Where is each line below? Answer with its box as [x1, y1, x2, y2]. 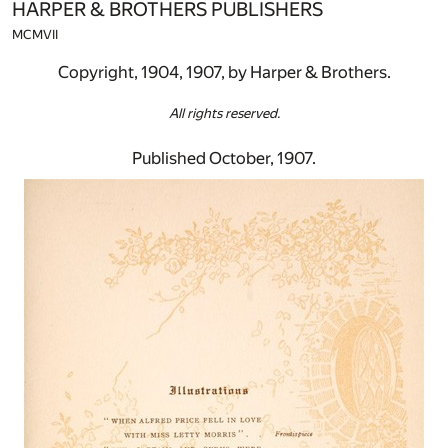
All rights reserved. [168, 106, 280, 122]
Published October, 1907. [132, 148, 316, 169]
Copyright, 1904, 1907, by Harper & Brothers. [57, 62, 391, 83]
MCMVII [12, 26, 58, 42]
